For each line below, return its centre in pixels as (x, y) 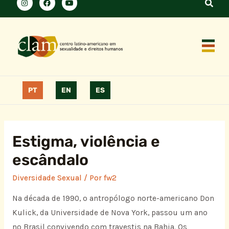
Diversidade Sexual (47, 178)
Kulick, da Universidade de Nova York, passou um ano (110, 213)
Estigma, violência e (86, 141)
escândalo (50, 160)
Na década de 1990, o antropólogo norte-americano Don (113, 199)
